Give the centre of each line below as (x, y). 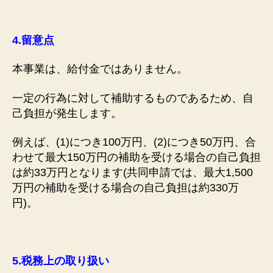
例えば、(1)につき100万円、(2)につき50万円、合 (134, 142)
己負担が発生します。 (67, 113)
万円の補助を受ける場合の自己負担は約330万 (126, 188)
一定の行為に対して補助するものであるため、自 (133, 98)
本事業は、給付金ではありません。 (100, 69)
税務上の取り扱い (65, 261)
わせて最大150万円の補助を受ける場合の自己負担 (136, 158)
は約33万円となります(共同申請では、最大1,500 (133, 173)
